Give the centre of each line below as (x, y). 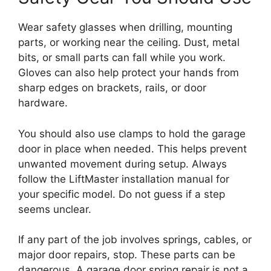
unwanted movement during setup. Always (122, 164)
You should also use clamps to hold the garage (132, 133)
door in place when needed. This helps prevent (132, 149)
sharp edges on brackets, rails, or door (112, 88)
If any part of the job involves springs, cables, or (135, 240)
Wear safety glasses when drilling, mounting (125, 28)
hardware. (43, 103)
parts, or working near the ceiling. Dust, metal (129, 43)
